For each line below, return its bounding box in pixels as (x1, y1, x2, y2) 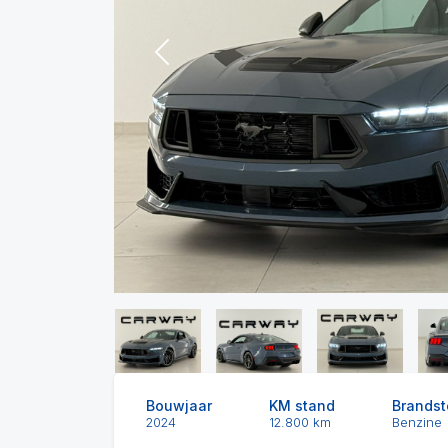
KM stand (269, 397, 335, 415)
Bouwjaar (146, 397, 212, 415)
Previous (160, 52, 225, 73)
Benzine (392, 415, 442, 431)
